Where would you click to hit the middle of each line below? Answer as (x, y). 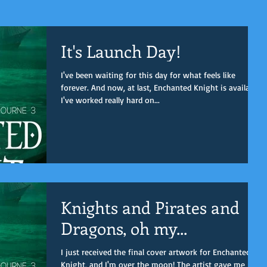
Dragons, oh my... (124, 228)
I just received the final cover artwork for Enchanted (156, 252)
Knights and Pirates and (150, 207)
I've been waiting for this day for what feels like (148, 75)
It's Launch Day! (121, 51)
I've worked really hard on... (110, 100)
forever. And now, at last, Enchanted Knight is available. (161, 87)
